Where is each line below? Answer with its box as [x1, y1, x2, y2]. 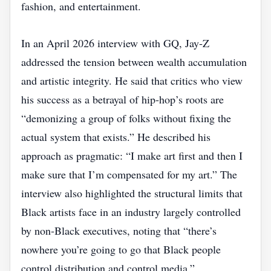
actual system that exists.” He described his [21, 129, 211, 144]
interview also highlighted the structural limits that [21, 186, 243, 200]
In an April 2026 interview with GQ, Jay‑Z [21, 36, 209, 50]
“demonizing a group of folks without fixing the [21, 111, 231, 125]
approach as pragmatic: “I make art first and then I [21, 148, 243, 163]
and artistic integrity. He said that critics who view [21, 73, 243, 88]
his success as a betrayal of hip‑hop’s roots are [21, 92, 224, 106]
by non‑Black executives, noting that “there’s [21, 223, 217, 238]
